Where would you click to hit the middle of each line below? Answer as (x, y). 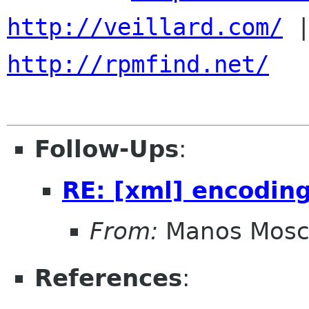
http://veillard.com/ (145, 27)
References (108, 278)
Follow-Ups (107, 149)
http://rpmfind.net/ (138, 64)
